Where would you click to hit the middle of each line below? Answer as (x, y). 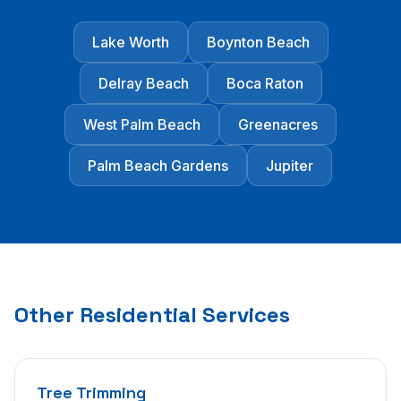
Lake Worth (130, 43)
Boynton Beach (258, 43)
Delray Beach (143, 84)
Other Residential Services (152, 315)
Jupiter (290, 166)
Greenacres (278, 125)
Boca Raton (264, 84)
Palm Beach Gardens (158, 166)
